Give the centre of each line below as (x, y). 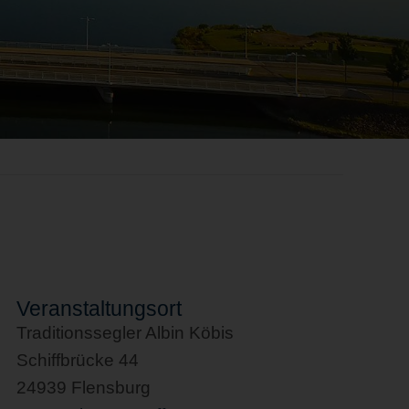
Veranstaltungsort (100, 309)
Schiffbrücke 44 (78, 360)
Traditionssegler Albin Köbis (126, 333)
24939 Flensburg (84, 388)
